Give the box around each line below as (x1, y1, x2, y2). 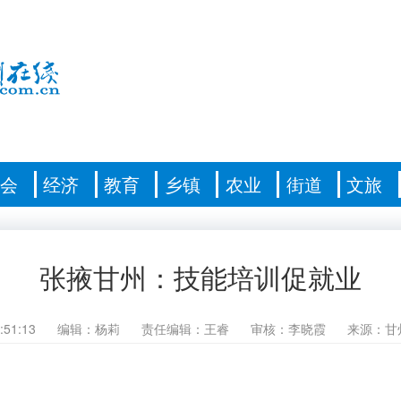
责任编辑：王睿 (138, 319, 229, 337)
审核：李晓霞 (247, 319, 326, 337)
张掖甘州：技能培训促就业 (39, 263, 362, 294)
